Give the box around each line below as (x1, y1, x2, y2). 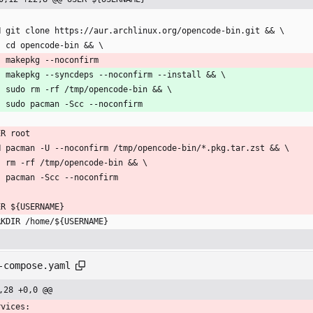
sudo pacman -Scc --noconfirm (6, 99, 143, 110)
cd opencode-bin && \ (6, 41, 103, 51)
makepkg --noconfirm (6, 55, 99, 66)
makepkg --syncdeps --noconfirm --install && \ (6, 70, 226, 80)
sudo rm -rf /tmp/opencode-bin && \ (6, 85, 172, 95)
